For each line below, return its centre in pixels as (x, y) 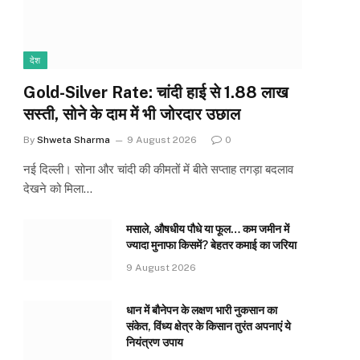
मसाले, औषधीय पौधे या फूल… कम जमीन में (208, 229)
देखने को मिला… (58, 189)
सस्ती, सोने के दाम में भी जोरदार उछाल (132, 115)
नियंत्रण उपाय (155, 343)
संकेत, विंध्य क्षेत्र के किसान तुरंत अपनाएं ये (209, 327)
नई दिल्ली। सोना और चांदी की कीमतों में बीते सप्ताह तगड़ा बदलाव (158, 170)
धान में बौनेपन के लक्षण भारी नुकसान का (202, 311)
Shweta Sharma (74, 140)
